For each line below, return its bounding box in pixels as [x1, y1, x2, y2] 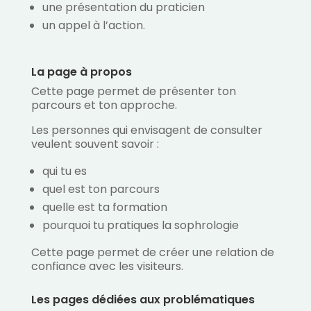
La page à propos [31, 64, 132, 81]
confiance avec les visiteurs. [31, 258, 183, 275]
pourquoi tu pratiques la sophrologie [42, 217, 239, 234]
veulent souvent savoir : [31, 136, 159, 153]
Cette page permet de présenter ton [31, 83, 236, 100]
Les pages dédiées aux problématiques [31, 292, 255, 308]
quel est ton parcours [42, 181, 160, 198]
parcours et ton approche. [31, 97, 177, 114]
